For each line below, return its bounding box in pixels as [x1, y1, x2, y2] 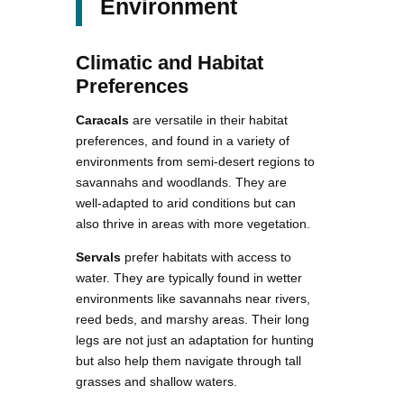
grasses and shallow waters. [76, 373, 237, 389]
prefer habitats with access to [121, 249, 291, 264]
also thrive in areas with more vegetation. [76, 216, 310, 231]
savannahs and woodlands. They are [76, 174, 287, 189]
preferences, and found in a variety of [76, 133, 289, 148]
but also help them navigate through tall [76, 353, 301, 368]
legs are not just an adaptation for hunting [76, 332, 314, 347]
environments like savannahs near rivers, [76, 290, 310, 306]
